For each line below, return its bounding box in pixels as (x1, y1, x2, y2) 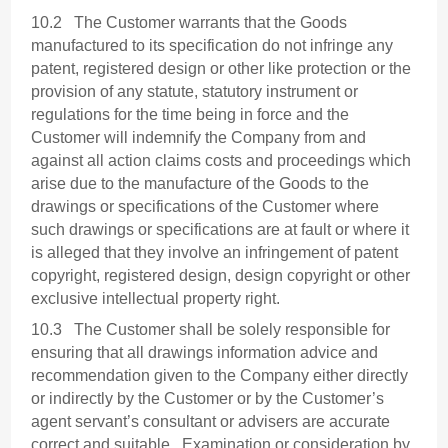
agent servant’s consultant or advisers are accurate (31, 413, 391, 431)
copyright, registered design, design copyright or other (31, 267, 411, 285)
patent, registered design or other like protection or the (31, 60, 412, 78)
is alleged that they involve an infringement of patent (31, 244, 399, 262)
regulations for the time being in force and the (31, 106, 350, 124)
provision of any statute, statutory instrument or (31, 83, 359, 101)
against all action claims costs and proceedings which (31, 152, 412, 170)
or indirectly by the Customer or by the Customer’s (31, 390, 385, 408)
